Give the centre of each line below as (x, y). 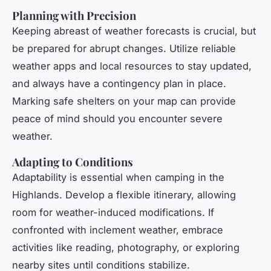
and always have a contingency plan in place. (119, 84)
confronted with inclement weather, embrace (118, 230)
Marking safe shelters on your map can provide (124, 101)
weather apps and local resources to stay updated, (132, 66)
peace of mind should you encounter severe (117, 119)
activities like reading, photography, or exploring (126, 248)
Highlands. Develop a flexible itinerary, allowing (124, 195)
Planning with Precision (74, 16)
